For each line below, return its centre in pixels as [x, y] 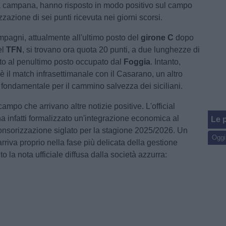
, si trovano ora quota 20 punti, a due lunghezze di [111, 50]
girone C [157, 38]
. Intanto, [166, 62]
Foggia [137, 62]
